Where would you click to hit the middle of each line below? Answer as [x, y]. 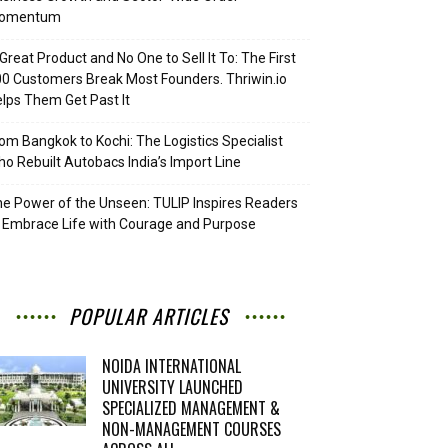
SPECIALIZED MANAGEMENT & [191, 408]
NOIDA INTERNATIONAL [171, 366]
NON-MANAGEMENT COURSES [191, 429]
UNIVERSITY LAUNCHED [172, 387]
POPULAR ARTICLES [148, 316]
